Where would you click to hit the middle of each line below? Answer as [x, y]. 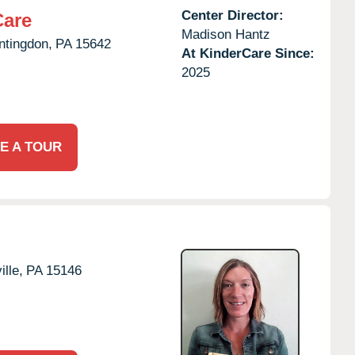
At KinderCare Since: [248, 53]
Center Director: [232, 15]
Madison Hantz [225, 34]
